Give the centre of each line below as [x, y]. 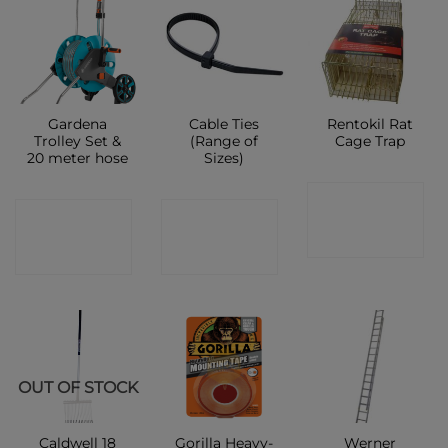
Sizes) [223, 157]
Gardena [78, 123]
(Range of [223, 140]
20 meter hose [78, 157]
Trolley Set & [78, 140]
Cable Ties [223, 123]
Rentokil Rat [369, 123]
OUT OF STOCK [77, 388]
